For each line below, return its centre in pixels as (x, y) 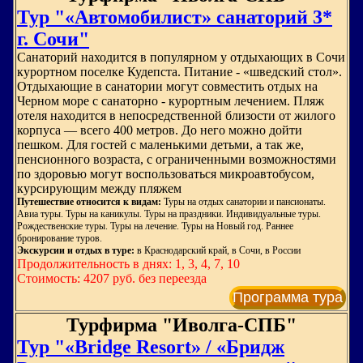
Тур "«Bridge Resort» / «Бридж (151, 347)
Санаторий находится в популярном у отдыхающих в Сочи (181, 57)
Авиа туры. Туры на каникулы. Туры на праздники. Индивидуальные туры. (169, 214)
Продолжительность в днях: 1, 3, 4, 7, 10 (128, 264)
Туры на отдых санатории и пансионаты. (243, 202)
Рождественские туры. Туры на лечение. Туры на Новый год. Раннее (155, 226)
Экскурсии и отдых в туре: (77, 250)
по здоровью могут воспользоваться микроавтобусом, (166, 174)
